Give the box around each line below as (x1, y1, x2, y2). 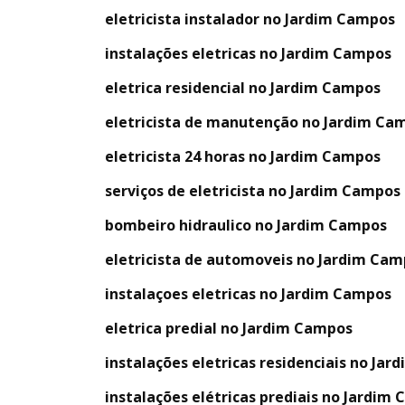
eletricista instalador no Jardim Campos (105, 8, 395, 29)
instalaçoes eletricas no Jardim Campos (105, 283, 391, 304)
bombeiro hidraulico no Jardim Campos (105, 214, 387, 235)
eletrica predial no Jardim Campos (105, 317, 353, 338)
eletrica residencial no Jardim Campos (105, 77, 381, 98)
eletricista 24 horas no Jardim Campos (105, 146, 381, 166)
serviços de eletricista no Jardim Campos (105, 180, 400, 201)
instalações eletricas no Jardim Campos (105, 42, 391, 63)
